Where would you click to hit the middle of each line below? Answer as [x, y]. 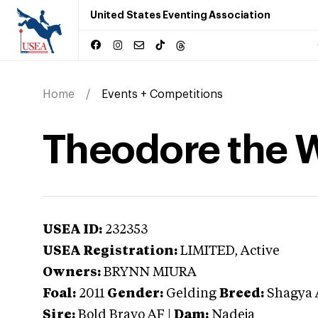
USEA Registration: [110, 251]
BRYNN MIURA [150, 273]
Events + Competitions [162, 94]
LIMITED [207, 251]
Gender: [135, 294]
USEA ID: [72, 230]
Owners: [72, 273]
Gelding [191, 294]
